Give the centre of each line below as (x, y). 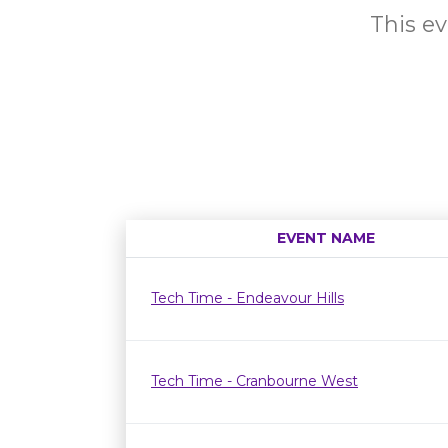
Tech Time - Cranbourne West (254, 381)
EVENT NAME (325, 238)
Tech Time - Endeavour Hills (247, 298)
